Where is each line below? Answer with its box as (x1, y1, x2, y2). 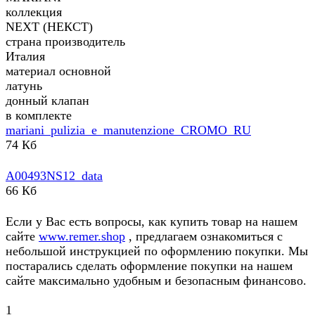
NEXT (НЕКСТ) (6, 20, 93, 34)
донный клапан (6, 94, 89, 108)
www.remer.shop (39, 229, 125, 244)
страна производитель (6, 34, 125, 49)
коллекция (6, 5, 62, 20)
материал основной (6, 64, 111, 79)
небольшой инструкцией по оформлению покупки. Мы (6, 244, 308, 259)
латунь (6, 79, 42, 94)
